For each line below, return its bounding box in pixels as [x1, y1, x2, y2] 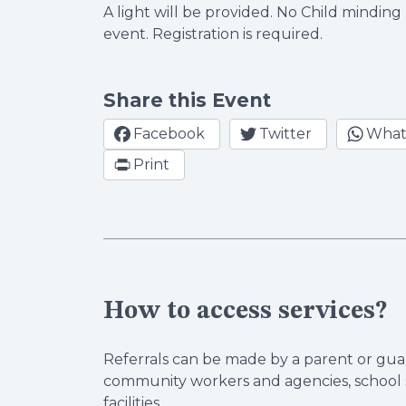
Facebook [133, 125, 205, 142]
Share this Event [103, 89, 271, 111]
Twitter [259, 125, 312, 142]
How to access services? [103, 299, 387, 324]
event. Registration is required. [103, 25, 323, 43]
